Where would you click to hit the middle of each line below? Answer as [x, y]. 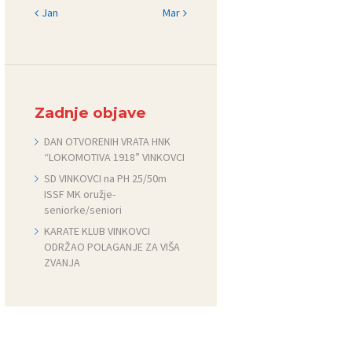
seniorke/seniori [83, 210]
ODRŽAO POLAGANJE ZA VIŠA [112, 247]
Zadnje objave [90, 112]
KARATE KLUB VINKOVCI [97, 231]
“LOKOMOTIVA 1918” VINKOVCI [115, 157]
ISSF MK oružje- [80, 194]
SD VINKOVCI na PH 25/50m [106, 178]
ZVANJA [64, 263]
